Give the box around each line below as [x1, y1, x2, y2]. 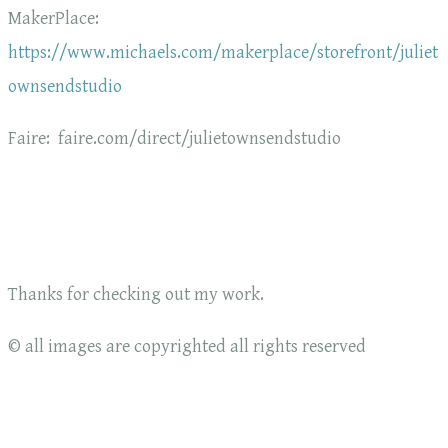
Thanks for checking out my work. [8, 284, 264, 306]
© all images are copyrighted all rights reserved [8, 336, 366, 358]
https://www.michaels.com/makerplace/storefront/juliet [8, 42, 438, 64]
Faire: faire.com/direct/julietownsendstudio [8, 128, 341, 150]
